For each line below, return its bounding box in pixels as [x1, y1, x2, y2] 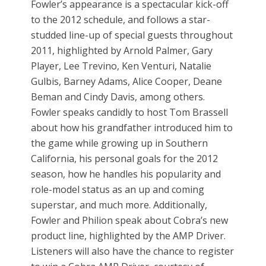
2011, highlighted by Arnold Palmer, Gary [31, 44, 213, 58]
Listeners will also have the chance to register [31, 245, 235, 258]
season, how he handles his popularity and [31, 167, 221, 181]
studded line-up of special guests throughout [31, 28, 233, 42]
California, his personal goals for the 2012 [31, 152, 218, 166]
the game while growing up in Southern [31, 137, 208, 150]
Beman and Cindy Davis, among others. [31, 90, 205, 104]
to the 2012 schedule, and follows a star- [31, 13, 211, 27]
